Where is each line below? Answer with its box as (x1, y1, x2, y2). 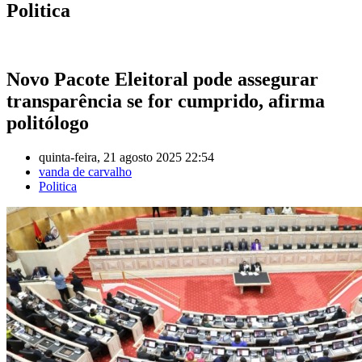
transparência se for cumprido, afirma (6, 90, 325, 112)
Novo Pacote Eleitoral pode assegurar (6, 68, 318, 90)
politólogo (6, 112, 89, 133)
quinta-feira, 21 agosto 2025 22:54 (39, 149, 214, 164)
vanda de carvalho (39, 164, 132, 179)
